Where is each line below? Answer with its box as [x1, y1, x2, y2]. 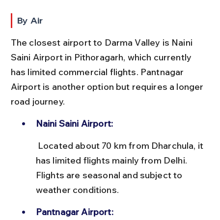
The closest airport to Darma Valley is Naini [10, 36, 195, 48]
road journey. [10, 95, 65, 107]
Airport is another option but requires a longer [10, 81, 206, 92]
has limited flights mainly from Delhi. [35, 154, 190, 166]
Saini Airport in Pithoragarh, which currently [10, 51, 194, 63]
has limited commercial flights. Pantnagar [10, 66, 186, 78]
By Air [17, 14, 43, 26]
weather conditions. [35, 184, 119, 195]
